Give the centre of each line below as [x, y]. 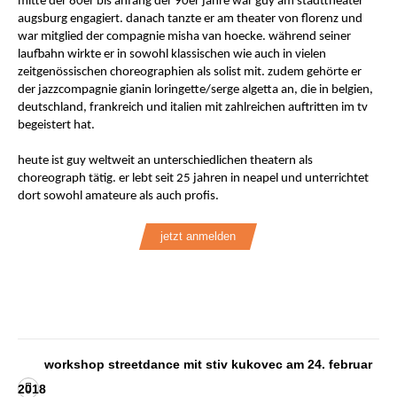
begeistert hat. [57, 126]
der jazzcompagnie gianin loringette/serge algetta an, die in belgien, [196, 90]
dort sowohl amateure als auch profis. [119, 197]
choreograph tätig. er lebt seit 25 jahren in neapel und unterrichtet [194, 179]
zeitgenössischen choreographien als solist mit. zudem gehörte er [190, 73]
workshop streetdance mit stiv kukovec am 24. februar [208, 365]
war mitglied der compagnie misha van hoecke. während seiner [185, 37]
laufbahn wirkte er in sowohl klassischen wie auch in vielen [172, 55]
